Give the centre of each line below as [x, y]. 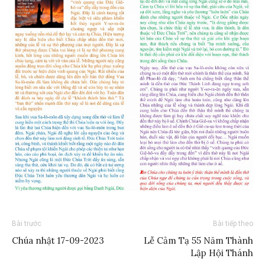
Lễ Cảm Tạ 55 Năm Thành [198, 240]
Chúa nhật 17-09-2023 [58, 240]
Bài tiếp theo [233, 223]
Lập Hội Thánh [222, 253]
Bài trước [27, 223]
